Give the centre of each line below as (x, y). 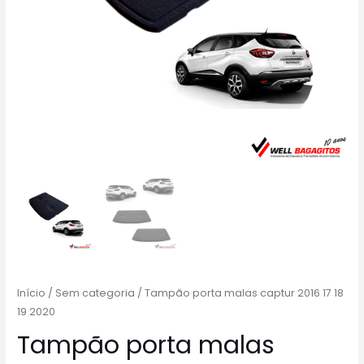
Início (32, 292)
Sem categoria (95, 292)
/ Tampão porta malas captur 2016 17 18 (240, 292)
